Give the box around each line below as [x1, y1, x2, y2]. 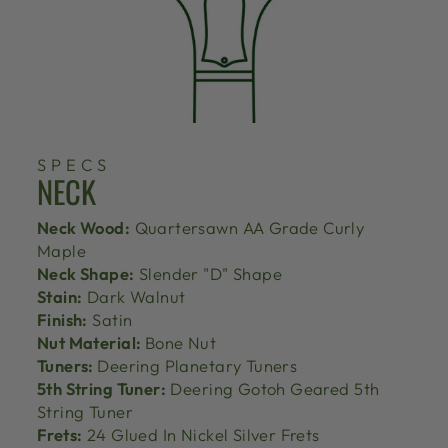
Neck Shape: [37, 263, 135, 285]
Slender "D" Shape [134, 263, 283, 285]
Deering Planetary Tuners [97, 355, 298, 377]
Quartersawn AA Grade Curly [130, 217, 365, 239]
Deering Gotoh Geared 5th [166, 378, 380, 400]
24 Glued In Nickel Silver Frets [82, 424, 320, 446]
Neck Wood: [37, 217, 131, 239]
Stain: [37, 286, 83, 308]
